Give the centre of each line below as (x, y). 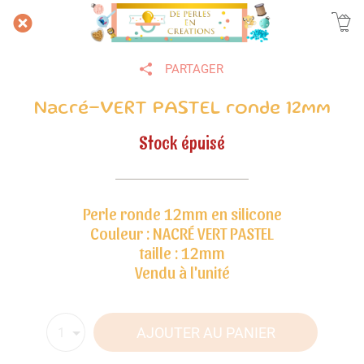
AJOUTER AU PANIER (206, 332)
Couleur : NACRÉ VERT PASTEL (182, 233)
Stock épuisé (182, 143)
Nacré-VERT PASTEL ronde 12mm (182, 109)
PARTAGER (194, 69)
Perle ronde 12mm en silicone (182, 214)
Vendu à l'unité (182, 272)
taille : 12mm (182, 253)
